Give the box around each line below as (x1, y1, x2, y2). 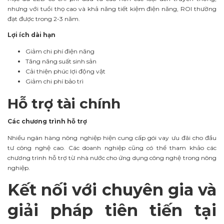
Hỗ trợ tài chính (7, 95, 120, 112)
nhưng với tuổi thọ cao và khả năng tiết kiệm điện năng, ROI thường (7, 4, 216, 12)
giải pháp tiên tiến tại (7, 200, 216, 220)
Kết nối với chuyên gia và (7, 179, 216, 199)
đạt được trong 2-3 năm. (7, 14, 80, 22)
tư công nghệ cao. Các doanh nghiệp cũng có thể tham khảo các (7, 144, 216, 152)
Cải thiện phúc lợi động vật (25, 67, 105, 75)
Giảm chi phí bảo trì (25, 77, 83, 85)
